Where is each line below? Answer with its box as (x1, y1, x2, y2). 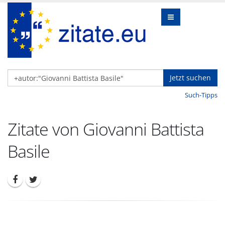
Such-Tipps (185, 90, 217, 99)
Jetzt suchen (170, 73, 211, 82)
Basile (8, 140, 50, 163)
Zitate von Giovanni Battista (8, 118, 204, 141)
